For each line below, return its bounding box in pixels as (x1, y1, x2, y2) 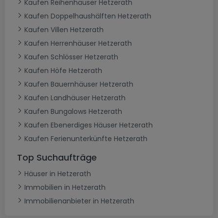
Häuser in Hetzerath (24, 169, 91, 179)
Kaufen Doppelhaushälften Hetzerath (24, 11, 151, 21)
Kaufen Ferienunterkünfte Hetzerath (24, 134, 147, 144)
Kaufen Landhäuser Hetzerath (24, 93, 126, 103)
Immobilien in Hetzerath (24, 182, 106, 193)
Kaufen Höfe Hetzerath (24, 66, 102, 76)
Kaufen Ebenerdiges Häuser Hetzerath (24, 120, 153, 130)
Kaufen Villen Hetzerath (24, 25, 104, 35)
